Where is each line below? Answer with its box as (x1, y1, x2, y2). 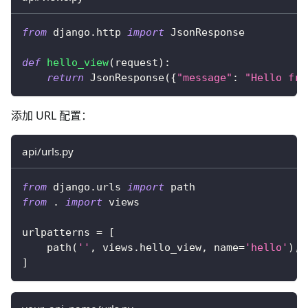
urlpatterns (22, 225, 96, 239)
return (47, 71, 84, 84)
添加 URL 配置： (11, 107, 92, 123)
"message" (177, 71, 232, 84)
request (115, 56, 158, 69)
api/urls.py (22, 144, 74, 158)
